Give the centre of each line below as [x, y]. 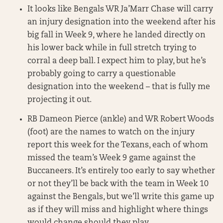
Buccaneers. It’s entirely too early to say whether [121, 171]
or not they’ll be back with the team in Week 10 [118, 184]
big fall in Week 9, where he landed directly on [116, 35]
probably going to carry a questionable [102, 74]
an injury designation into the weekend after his [121, 22]
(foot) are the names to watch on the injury [111, 132]
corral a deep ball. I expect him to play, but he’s [117, 61]
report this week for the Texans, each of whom [118, 145]
